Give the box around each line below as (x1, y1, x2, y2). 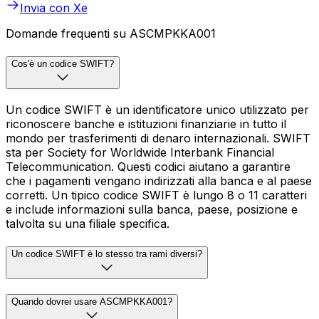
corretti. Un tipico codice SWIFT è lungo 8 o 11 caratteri (6, 187, 307, 202)
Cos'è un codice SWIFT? (11, 58, 114, 70)
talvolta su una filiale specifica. (6, 216, 169, 231)
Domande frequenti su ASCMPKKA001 (6, 26, 216, 41)
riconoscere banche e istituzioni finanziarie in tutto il (6, 116, 286, 131)
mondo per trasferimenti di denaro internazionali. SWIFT (6, 130, 310, 145)
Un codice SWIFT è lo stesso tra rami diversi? (11, 248, 202, 259)
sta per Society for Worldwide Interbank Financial (6, 145, 274, 159)
